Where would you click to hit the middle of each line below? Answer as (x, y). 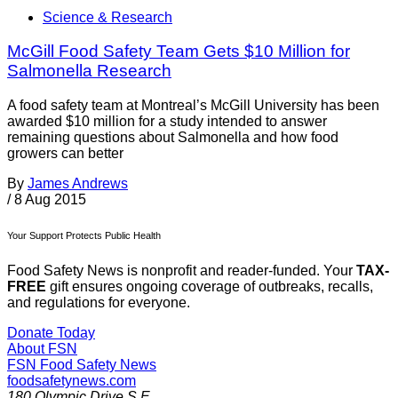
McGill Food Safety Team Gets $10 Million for (179, 52)
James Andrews (78, 184)
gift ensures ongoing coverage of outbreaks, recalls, (210, 287)
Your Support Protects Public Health (84, 236)
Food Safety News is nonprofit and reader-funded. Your (182, 271)
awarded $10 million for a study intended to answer (167, 122)
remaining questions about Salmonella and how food (173, 138)
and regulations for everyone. (99, 303)
